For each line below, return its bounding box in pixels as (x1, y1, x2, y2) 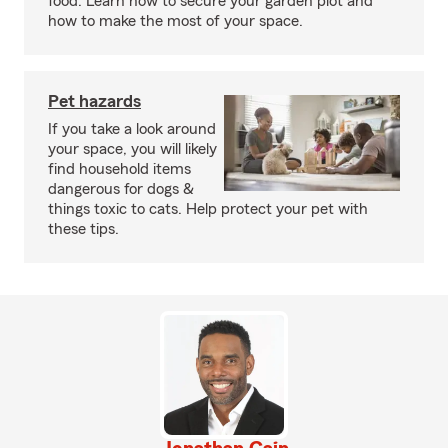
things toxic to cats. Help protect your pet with (48, 200, 368, 217)
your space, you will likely (48, 140, 217, 157)
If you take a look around (48, 120, 216, 137)
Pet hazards (48, 91, 141, 110)
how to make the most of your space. (48, 12, 303, 29)
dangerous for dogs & (48, 180, 194, 197)
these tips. (48, 220, 119, 237)
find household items (48, 160, 191, 177)
